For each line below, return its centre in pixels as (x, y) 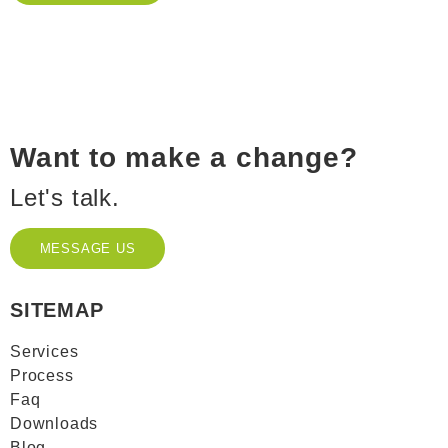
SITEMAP (57, 310)
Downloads (54, 423)
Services (44, 351)
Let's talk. (65, 197)
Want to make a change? (184, 157)
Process (42, 375)
